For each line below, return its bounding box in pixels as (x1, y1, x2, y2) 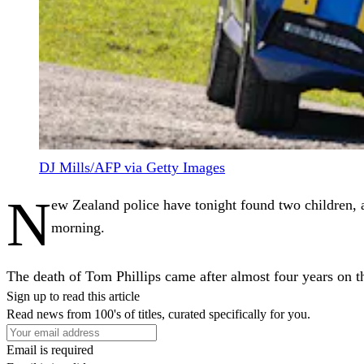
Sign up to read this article (6, 288, 140, 303)
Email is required (6, 342, 93, 357)
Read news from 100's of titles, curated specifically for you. (6, 306, 310, 321)
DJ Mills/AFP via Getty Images (39, 158, 225, 175)
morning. (51, 219, 105, 236)
